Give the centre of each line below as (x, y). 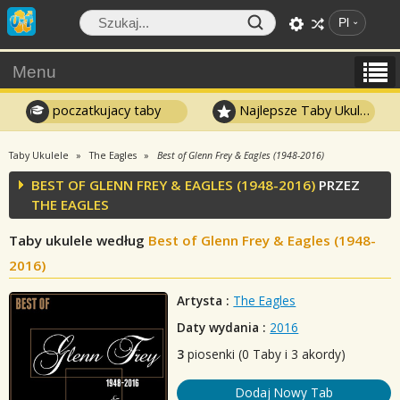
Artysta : (204, 300)
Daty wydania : (222, 327)
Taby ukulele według (79, 240)
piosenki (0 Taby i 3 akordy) (265, 354)
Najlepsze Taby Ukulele (298, 110)
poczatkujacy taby (104, 110)
